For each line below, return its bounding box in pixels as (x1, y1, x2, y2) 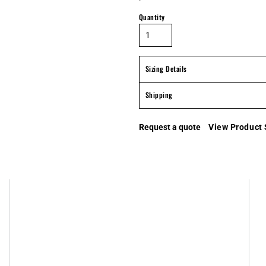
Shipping (145, 89, 173, 100)
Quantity (139, 11, 165, 22)
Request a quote (139, 122, 201, 132)
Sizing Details (145, 63, 187, 74)
